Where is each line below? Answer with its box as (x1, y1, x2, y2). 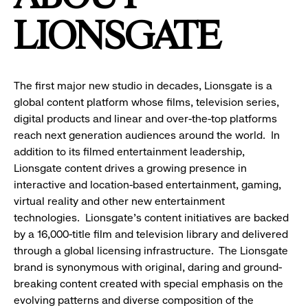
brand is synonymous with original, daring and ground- (14, 261, 282, 274)
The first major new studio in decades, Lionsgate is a (14, 79, 272, 93)
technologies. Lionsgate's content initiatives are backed (14, 211, 289, 225)
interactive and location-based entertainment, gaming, (14, 178, 281, 192)
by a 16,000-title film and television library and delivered (14, 228, 288, 241)
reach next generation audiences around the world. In (14, 129, 280, 142)
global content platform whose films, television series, (14, 96, 279, 109)
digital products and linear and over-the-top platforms (14, 112, 277, 126)
